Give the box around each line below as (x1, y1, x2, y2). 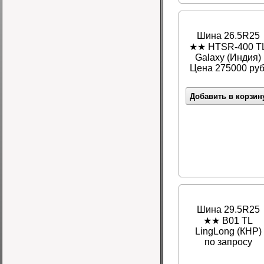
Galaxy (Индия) (195, 52, 261, 63)
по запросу (204, 237, 252, 247)
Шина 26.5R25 (196, 31, 260, 41)
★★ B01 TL (203, 216, 253, 226)
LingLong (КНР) (194, 226, 262, 237)
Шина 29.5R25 (196, 204, 260, 215)
